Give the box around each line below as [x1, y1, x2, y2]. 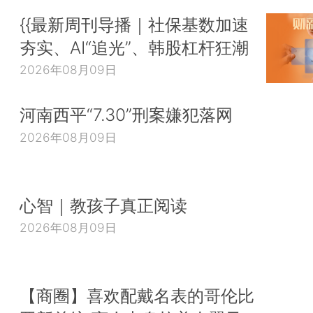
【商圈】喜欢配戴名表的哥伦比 [20, 285, 254, 307]
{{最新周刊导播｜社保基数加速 [20, 13, 249, 35]
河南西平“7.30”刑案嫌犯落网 [20, 104, 233, 126]
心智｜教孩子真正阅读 [20, 194, 187, 216]
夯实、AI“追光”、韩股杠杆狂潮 [20, 36, 249, 58]
